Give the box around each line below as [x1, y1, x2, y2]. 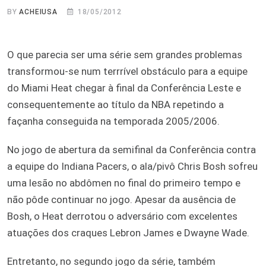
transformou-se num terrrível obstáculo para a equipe [7, 65, 248, 77]
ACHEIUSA [19, 7, 58, 16]
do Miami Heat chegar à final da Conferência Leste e [7, 81, 241, 94]
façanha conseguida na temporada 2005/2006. [7, 115, 220, 127]
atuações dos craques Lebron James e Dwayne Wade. [7, 226, 249, 239]
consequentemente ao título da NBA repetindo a [7, 98, 224, 110]
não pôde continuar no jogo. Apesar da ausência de [7, 193, 236, 205]
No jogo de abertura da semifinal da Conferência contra [7, 143, 256, 156]
